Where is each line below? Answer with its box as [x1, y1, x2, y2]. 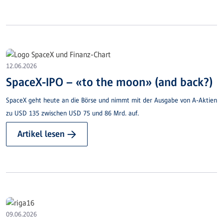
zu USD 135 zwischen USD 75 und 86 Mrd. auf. [6, 110, 139, 117]
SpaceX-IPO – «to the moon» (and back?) [6, 75, 213, 89]
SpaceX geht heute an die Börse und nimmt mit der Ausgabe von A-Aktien [6, 97, 217, 105]
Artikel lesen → [17, 129, 76, 139]
